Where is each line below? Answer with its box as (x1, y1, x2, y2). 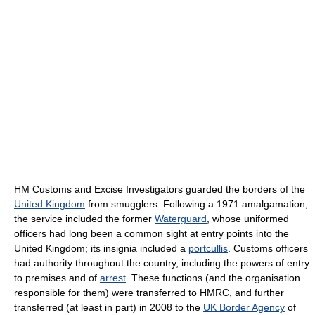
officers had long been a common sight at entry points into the (14, 228, 289, 239)
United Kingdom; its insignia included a (14, 243, 188, 254)
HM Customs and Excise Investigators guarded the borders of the (14, 184, 305, 195)
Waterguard (155, 213, 207, 224)
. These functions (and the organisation (126, 272, 300, 283)
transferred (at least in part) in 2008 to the (14, 302, 203, 313)
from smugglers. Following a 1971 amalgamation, (85, 198, 308, 210)
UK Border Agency (203, 302, 285, 313)
